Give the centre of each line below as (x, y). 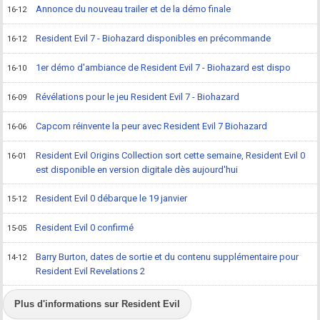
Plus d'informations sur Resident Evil (97, 304)
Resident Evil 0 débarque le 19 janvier (112, 199)
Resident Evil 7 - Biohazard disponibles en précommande (154, 39)
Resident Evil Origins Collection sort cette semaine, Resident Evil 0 (171, 156)
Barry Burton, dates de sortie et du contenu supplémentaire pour (167, 257)
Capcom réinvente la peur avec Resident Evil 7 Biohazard (152, 126)
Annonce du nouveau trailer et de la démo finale (134, 9)
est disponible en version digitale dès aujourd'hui (137, 170)
